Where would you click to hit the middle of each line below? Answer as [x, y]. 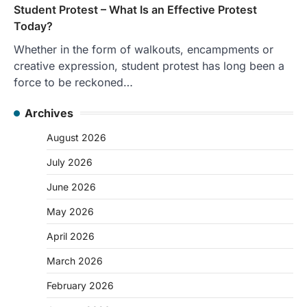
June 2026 [71, 186]
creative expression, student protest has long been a [149, 65]
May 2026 [70, 211]
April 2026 [71, 236]
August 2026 [76, 137]
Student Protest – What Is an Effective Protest [135, 9]
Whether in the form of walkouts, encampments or [144, 49]
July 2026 [70, 162]
